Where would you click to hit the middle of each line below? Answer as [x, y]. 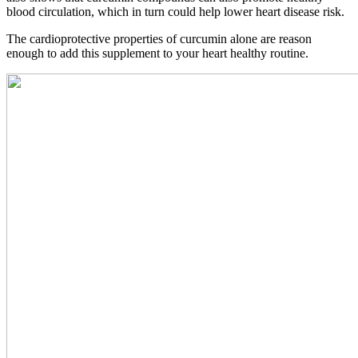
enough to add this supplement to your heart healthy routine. [157, 53]
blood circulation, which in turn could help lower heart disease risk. [175, 11]
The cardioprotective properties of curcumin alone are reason [159, 38]
